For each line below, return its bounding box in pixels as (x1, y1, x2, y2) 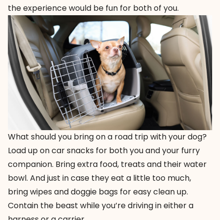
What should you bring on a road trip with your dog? (8, 131, 207, 142)
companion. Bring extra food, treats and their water (8, 158, 207, 170)
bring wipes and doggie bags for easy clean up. (8, 186, 188, 197)
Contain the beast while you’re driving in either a (8, 199, 193, 211)
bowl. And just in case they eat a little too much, (8, 172, 191, 184)
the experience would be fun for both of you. (8, 2, 179, 14)
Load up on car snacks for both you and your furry (8, 144, 200, 156)
